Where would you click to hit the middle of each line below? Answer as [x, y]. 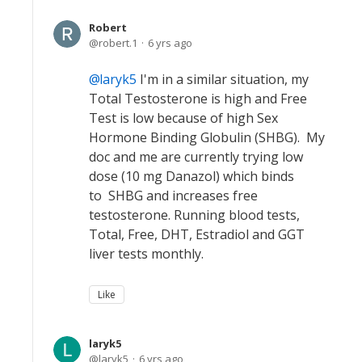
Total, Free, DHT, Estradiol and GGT [197, 234]
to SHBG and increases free [173, 196]
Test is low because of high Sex [183, 118]
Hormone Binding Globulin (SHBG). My [207, 137]
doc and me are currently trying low [196, 157]
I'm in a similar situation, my [223, 79]
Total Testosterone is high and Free [198, 99]
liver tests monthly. [146, 254]
